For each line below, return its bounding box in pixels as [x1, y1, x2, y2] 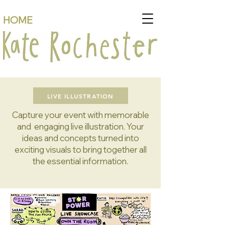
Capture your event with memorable [12, 109, 149, 120]
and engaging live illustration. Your [17, 121, 144, 132]
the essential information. [33, 156, 128, 166]
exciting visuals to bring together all [14, 144, 147, 155]
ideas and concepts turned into [22, 133, 139, 143]
